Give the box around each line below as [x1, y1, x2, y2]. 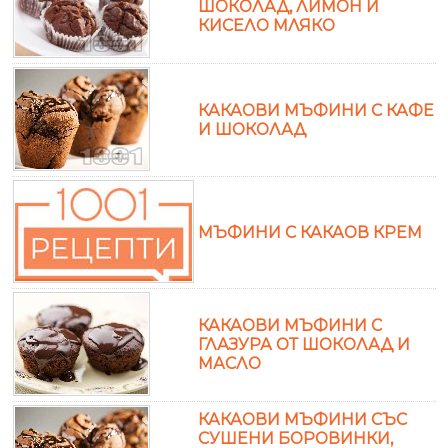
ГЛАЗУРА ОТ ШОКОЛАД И [198, 334, 410, 354]
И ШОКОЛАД [198, 119, 306, 139]
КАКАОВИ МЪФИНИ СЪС [198, 409, 407, 429]
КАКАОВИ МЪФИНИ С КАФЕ [198, 100, 434, 120]
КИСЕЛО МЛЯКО [198, 15, 335, 35]
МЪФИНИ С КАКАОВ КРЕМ [198, 222, 422, 242]
